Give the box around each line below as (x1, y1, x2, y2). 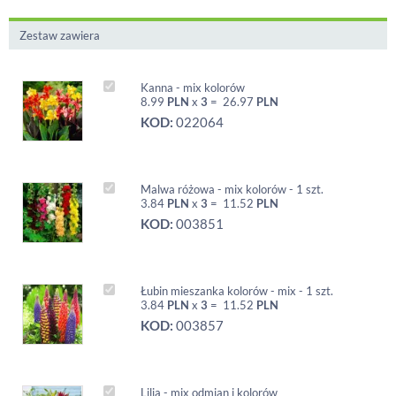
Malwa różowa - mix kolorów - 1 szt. (141, 182, 324, 196)
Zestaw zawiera (19, 28, 100, 42)
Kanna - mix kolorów (141, 80, 245, 95)
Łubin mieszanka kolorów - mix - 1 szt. (141, 284, 333, 298)
